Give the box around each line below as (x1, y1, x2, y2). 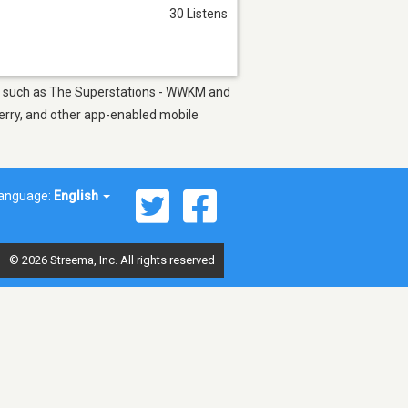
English (54, 188, 101, 203)
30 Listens (169, 5, 228, 21)
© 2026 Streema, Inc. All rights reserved (9, 252, 215, 267)
